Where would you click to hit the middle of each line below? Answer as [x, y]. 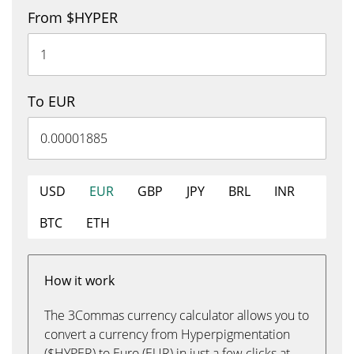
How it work [79, 281]
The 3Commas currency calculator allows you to [177, 315]
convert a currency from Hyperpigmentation [167, 334]
